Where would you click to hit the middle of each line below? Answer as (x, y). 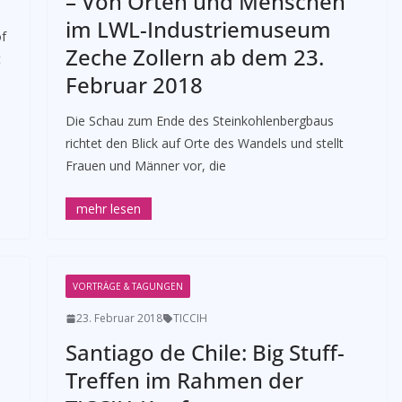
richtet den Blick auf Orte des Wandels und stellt (204, 143)
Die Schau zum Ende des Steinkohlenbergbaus (199, 121)
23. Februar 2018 (119, 318)
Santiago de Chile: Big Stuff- (205, 352)
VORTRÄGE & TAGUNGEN (127, 286)
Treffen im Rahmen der (184, 380)
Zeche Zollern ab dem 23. (194, 57)
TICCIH (190, 318)
